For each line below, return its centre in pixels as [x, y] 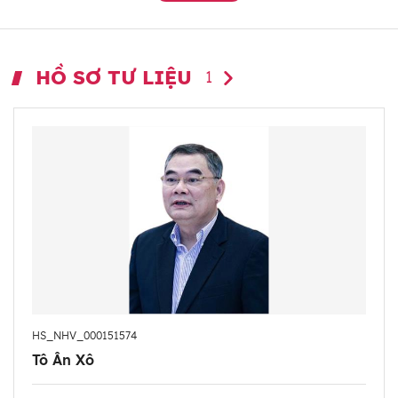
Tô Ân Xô [63, 359]
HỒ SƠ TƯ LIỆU [114, 78]
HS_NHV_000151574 [84, 335]
